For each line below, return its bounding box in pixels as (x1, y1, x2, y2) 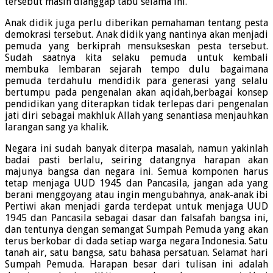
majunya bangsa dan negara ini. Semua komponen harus (5, 166, 268, 178)
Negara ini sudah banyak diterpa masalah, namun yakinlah (5, 143, 268, 155)
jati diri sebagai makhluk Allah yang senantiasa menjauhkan (5, 110, 268, 122)
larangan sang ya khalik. (5, 121, 108, 133)
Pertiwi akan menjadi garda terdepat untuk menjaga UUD (5, 200, 268, 213)
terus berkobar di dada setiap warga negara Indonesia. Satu (5, 235, 268, 247)
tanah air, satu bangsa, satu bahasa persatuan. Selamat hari (5, 247, 268, 259)
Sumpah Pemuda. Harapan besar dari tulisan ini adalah (5, 258, 268, 271)
